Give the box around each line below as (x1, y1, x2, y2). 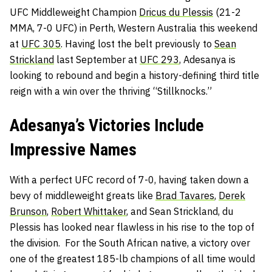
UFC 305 (21, 38, 61, 50)
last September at (54, 53, 140, 66)
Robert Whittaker (51, 205, 126, 218)
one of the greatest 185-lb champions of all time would (10, 253, 255, 265)
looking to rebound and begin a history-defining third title (10, 69, 259, 82)
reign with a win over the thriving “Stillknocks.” (10, 85, 212, 98)
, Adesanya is (179, 53, 236, 66)
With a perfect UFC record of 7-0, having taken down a (10, 174, 249, 186)
